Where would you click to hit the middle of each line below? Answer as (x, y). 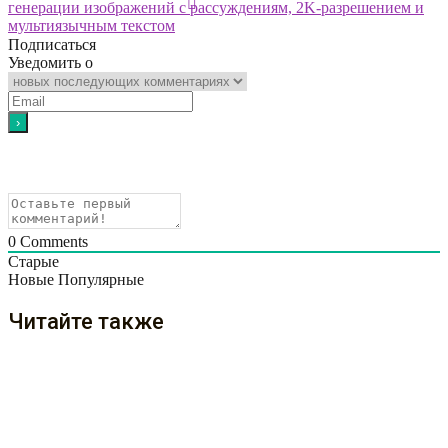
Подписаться (52, 45)
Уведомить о (50, 63)
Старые (33, 262)
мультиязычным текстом (91, 26)
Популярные (101, 280)
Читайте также (86, 322)
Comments (52, 242)
